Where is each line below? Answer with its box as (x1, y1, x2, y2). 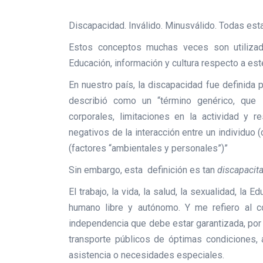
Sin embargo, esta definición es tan (69, 164, 217, 176)
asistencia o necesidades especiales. (69, 249, 224, 261)
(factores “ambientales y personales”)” (69, 142, 228, 154)
